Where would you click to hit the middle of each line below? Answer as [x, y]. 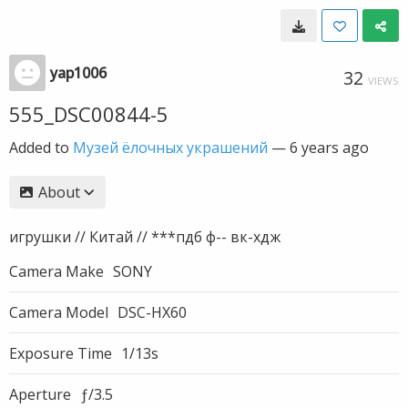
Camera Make [56, 271]
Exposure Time [61, 353]
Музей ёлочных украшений [170, 148]
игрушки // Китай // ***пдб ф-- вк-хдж [145, 237]
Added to [41, 148]
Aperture [40, 394]
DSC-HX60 [152, 312]
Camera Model [59, 312]
